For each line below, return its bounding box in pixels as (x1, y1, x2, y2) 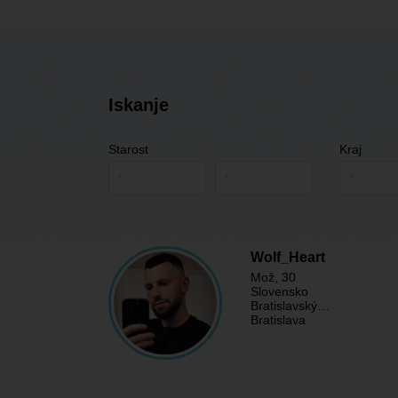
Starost (108, 142, 148, 156)
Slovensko (251, 284, 308, 298)
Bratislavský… (251, 298, 330, 313)
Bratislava (251, 313, 306, 327)
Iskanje (108, 95, 169, 115)
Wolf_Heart (251, 250, 325, 265)
